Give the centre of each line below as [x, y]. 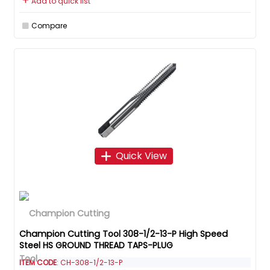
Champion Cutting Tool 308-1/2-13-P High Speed [124, 234]
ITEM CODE [38, 263]
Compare [49, 26]
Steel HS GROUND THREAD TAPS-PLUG [96, 246]
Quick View [141, 155]
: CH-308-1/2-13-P [89, 263]
